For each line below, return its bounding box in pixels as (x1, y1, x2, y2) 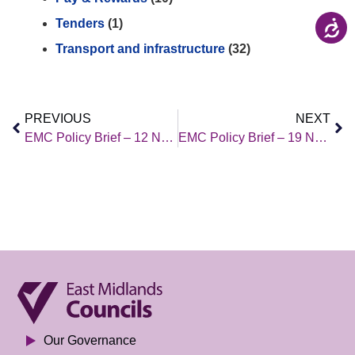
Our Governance (43, 333, 136, 347)
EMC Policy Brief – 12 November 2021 (161, 130, 174, 144)
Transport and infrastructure (55, 41, 225, 55)
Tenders (55, 16, 105, 30)
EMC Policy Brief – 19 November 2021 (314, 130, 327, 144)
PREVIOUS (25, 111, 91, 125)
